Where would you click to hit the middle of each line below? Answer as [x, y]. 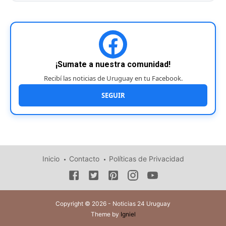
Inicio [51, 159]
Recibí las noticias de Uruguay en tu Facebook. [113, 78]
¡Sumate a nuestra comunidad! [113, 65]
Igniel [128, 214]
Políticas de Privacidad [146, 159]
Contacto [84, 159]
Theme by [105, 214]
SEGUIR [113, 96]
